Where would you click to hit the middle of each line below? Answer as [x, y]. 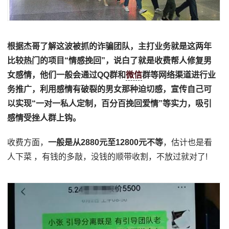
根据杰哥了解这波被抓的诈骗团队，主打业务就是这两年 [110, 47]
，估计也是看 [188, 143]
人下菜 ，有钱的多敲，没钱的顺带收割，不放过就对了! [108, 157]
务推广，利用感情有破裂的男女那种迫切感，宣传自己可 [110, 89]
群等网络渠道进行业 [179, 75]
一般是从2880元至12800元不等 [106, 143]
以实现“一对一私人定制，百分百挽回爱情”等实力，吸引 [110, 104]
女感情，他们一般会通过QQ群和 [67, 75]
